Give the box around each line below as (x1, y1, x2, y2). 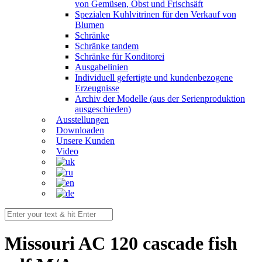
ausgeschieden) (75, 104, 131, 114)
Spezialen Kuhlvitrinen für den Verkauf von (75, 9, 236, 19)
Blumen (75, 20, 104, 30)
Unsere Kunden (56, 136, 115, 146)
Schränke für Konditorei (75, 51, 164, 61)
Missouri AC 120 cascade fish (5, 233, 237, 254)
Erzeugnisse (75, 83, 119, 93)
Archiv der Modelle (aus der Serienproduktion (75, 94, 245, 104)
